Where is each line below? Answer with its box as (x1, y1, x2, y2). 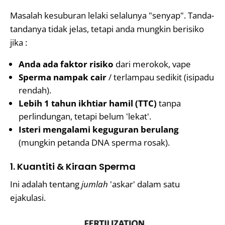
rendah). (19, 84, 51, 96)
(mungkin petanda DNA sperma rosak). (19, 137, 170, 148)
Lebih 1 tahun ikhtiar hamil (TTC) (19, 97, 157, 109)
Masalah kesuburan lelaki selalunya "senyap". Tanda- (10, 10, 214, 21)
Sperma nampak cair (19, 71, 106, 83)
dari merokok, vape (114, 58, 191, 70)
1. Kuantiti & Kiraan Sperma (10, 160, 136, 173)
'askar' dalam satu (108, 178, 180, 190)
